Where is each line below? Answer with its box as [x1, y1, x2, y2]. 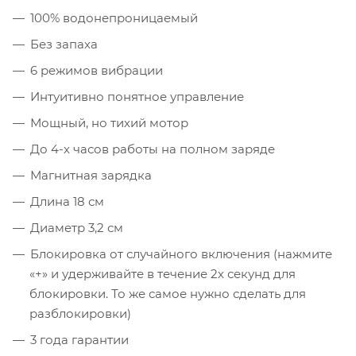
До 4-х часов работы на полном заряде [30, 141, 275, 157]
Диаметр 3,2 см [30, 219, 123, 235]
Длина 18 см [30, 193, 104, 209]
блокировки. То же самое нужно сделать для [29, 285, 306, 301]
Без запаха [30, 36, 98, 52]
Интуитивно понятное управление [30, 88, 244, 104]
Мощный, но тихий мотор [30, 114, 188, 130]
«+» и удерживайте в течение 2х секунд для [29, 265, 296, 281]
